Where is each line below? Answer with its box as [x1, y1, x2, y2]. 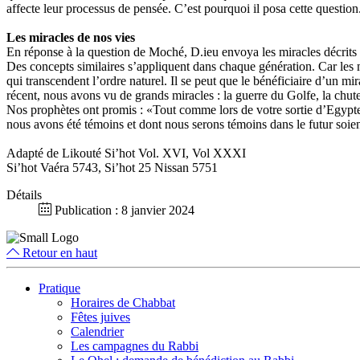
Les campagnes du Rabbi [71, 339, 198, 354]
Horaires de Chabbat [71, 296, 175, 310]
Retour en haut [19, 246, 97, 260]
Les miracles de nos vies [6, 31, 135, 45]
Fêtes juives [71, 310, 130, 325]
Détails [6, 188, 42, 202]
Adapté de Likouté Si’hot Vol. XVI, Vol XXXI [6, 146, 246, 161]
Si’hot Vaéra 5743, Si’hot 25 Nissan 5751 [6, 161, 218, 175]
